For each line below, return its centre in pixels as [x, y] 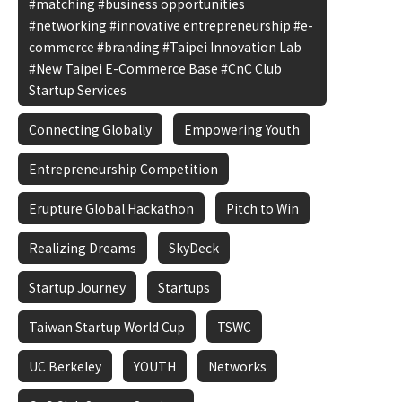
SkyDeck [194, 248]
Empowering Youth [242, 129]
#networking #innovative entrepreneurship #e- [171, 25]
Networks [237, 366]
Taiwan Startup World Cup [107, 327]
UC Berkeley [65, 366]
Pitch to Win [262, 208]
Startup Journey [77, 287]
